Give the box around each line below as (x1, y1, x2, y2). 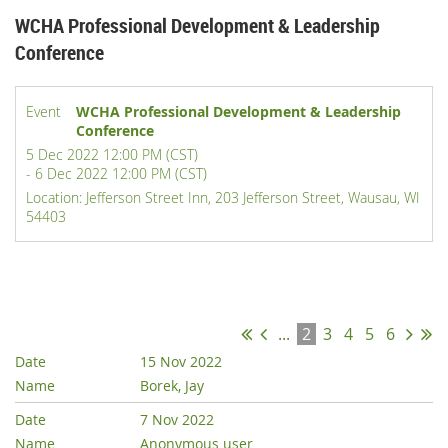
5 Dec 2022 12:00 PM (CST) (26, 145, 198, 165)
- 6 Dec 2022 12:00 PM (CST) (26, 164, 207, 184)
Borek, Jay (140, 376, 205, 396)
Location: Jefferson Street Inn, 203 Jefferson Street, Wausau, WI (26, 188, 420, 208)
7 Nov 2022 (140, 410, 215, 430)
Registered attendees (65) (15, 264, 216, 292)
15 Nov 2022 (140, 352, 223, 372)
